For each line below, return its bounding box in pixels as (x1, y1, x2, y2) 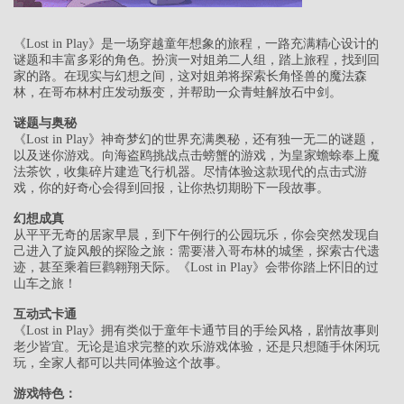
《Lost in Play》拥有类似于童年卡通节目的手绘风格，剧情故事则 (14, 324, 379, 338)
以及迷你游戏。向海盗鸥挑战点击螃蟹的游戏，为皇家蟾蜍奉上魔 (14, 149, 380, 163)
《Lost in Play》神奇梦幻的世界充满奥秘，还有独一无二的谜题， (14, 133, 379, 147)
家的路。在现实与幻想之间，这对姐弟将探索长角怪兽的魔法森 (14, 69, 367, 84)
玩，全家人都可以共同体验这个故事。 (14, 356, 228, 371)
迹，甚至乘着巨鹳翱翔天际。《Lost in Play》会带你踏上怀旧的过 (14, 261, 379, 275)
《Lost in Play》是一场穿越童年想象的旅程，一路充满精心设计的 (14, 37, 379, 51)
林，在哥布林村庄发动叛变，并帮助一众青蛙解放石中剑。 (14, 86, 342, 100)
